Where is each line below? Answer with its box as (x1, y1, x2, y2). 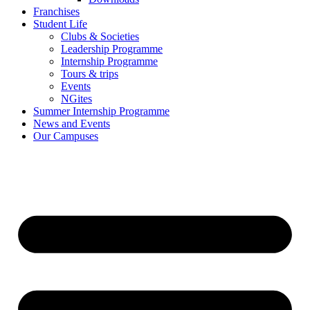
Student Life (33, 18, 87, 30)
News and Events (33, 118, 110, 129)
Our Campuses (33, 130, 98, 142)
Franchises (33, 6, 80, 17)
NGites (61, 93, 92, 104)
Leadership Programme (61, 43, 163, 55)
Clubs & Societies (61, 30, 139, 42)
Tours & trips (61, 68, 118, 80)
